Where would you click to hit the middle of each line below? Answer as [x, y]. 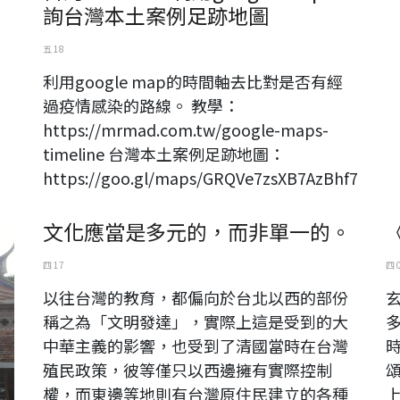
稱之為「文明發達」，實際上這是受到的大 [196, 321]
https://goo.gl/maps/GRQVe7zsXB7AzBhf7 [200, 177]
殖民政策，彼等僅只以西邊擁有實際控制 [187, 369]
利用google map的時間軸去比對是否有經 [193, 81]
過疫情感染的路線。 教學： [141, 105]
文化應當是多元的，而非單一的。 [197, 231]
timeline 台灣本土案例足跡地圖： [164, 153]
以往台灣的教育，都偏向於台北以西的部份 [196, 297]
